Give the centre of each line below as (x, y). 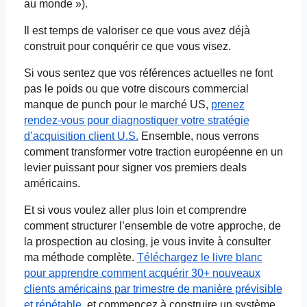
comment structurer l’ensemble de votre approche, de (152, 226)
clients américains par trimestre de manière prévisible (153, 289)
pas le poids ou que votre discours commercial (136, 89)
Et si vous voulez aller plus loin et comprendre (135, 210)
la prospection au (67, 242)
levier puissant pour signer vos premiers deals (135, 168)
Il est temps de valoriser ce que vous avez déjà (137, 31)
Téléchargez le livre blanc (199, 258)
